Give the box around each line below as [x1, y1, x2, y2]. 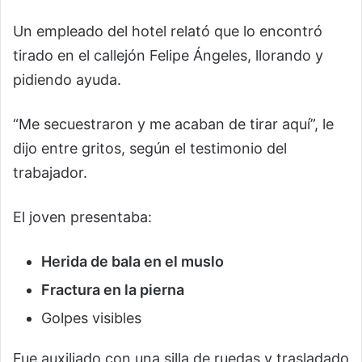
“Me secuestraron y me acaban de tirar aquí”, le [13, 116, 334, 133]
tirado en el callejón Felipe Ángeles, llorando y [13, 47, 323, 65]
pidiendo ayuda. [13, 71, 121, 89]
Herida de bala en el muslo [41, 253, 224, 271]
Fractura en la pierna [41, 281, 184, 299]
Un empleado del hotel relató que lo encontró [13, 23, 322, 40]
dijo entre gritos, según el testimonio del [13, 140, 287, 158]
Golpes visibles [41, 309, 141, 327]
